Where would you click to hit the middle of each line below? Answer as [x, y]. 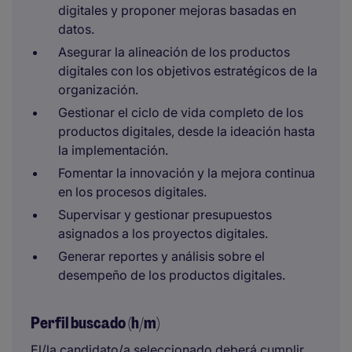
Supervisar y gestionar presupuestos [165, 214]
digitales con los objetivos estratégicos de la [188, 71]
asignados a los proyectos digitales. [163, 233]
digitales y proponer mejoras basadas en [177, 10]
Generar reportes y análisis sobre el [161, 256]
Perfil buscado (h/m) [95, 323]
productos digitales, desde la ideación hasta [187, 131]
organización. [98, 90]
